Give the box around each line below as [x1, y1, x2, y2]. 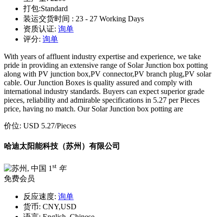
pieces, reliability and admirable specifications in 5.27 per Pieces [4, 95, 200, 104]
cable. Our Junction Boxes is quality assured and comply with [4, 78, 192, 87]
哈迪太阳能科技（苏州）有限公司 [4, 142, 120, 151]
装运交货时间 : [23, 14, 76, 23]
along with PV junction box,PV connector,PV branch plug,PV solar [4, 69, 211, 78]
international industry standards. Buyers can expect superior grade [4, 87, 204, 95]
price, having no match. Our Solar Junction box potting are [4, 104, 183, 113]
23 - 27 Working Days [76, 14, 144, 23]
